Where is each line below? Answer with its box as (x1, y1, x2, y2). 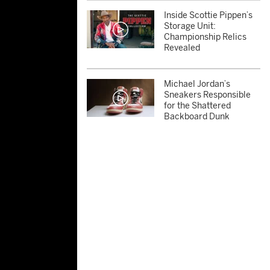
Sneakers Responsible (164, 90, 251, 100)
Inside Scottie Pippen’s (164, 10, 253, 20)
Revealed (164, 43, 200, 53)
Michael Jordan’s (164, 79, 230, 89)
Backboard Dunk (164, 111, 230, 122)
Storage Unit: (164, 21, 216, 31)
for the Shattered (164, 101, 231, 111)
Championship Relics (164, 32, 246, 42)
